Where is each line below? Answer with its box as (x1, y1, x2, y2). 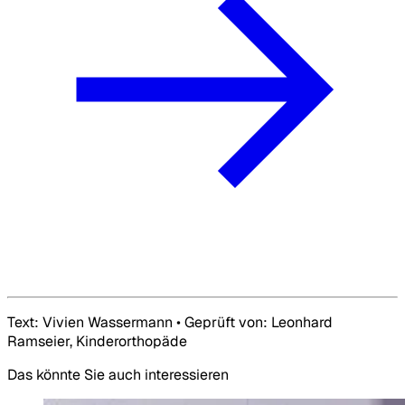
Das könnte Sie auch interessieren (7, 364, 229, 384)
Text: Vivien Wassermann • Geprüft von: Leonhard (7, 312, 333, 332)
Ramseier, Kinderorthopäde (7, 331, 187, 351)
